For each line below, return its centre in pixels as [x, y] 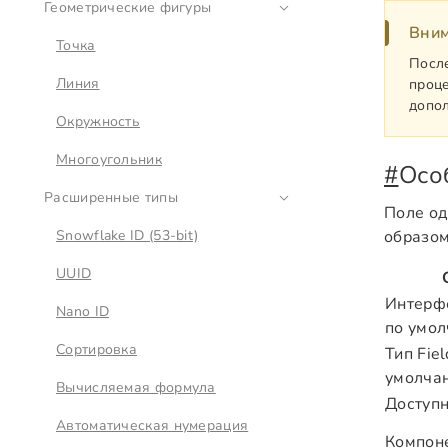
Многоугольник [109, 159]
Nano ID [83, 311]
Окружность [98, 121]
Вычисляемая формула [136, 387]
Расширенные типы [111, 197]
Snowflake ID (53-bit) [127, 235]
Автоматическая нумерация [152, 425]
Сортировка [96, 349]
